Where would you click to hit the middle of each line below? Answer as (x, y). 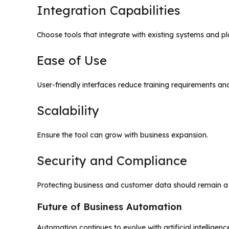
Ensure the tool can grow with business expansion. (122, 135)
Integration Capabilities (109, 10)
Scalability (68, 110)
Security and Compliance (112, 160)
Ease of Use (72, 60)
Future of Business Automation (109, 207)
